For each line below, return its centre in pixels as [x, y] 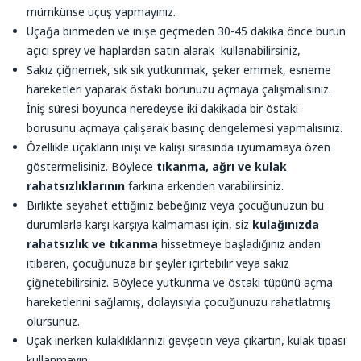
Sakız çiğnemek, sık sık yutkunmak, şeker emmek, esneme [179, 69]
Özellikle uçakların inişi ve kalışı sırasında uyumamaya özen [178, 147]
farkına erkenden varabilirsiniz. [204, 185]
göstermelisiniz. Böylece [91, 166]
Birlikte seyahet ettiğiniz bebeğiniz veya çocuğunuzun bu [175, 205]
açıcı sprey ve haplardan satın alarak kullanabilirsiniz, [164, 50]
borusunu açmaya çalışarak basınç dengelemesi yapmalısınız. [185, 127]
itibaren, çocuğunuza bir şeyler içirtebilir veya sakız [158, 263]
